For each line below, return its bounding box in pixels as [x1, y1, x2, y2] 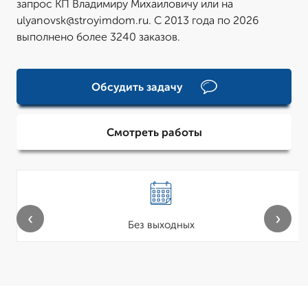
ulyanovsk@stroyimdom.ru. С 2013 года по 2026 [16, 14, 258, 27]
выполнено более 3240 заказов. [16, 30, 180, 43]
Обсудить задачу [91, 80, 183, 93]
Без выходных [127, 219, 195, 231]
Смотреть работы [106, 125, 202, 139]
